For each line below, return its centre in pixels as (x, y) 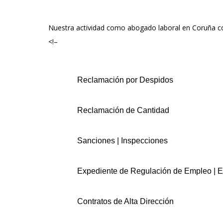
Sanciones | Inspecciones (122, 141)
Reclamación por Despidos (125, 80)
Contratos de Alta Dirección (125, 202)
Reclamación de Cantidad (123, 111)
